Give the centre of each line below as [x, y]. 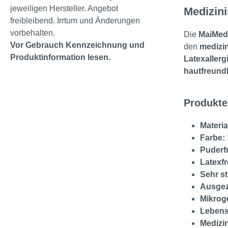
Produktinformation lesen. [60, 58]
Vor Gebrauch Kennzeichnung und [77, 45]
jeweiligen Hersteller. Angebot [64, 9]
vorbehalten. [33, 33]
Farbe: [212, 138]
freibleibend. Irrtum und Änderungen [75, 21]
